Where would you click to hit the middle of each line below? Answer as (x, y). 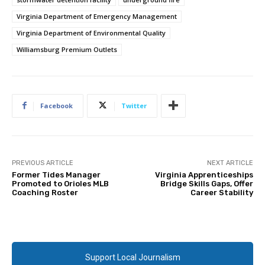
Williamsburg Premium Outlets (67, 49)
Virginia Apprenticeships (204, 174)
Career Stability (222, 192)
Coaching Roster (45, 192)
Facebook (56, 105)
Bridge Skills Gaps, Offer (206, 183)
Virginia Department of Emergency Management (97, 16)
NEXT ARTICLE (230, 163)
